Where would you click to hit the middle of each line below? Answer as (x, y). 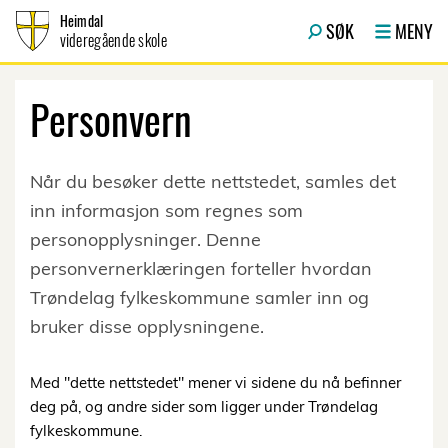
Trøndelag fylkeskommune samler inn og (199, 297)
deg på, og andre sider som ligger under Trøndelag (204, 406)
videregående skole (113, 40)
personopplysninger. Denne (145, 239)
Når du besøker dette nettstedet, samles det (213, 181)
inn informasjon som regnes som (166, 210)
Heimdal (81, 20)
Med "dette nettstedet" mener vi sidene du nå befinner (215, 382)
